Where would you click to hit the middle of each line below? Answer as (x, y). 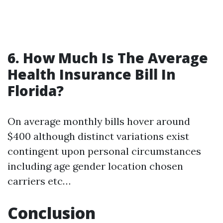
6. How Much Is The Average (108, 58)
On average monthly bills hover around (99, 121)
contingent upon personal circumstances (104, 151)
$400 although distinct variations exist (98, 136)
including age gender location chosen (95, 166)
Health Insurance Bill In (92, 74)
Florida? (36, 91)
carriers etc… (39, 181)
